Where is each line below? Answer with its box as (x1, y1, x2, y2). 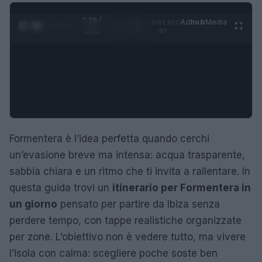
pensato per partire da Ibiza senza (57, 198, 220, 210)
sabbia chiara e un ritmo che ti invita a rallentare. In (9, 165, 250, 177)
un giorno (9, 198, 57, 210)
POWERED (147, 19, 180, 26)
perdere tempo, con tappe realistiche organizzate (9, 214, 242, 226)
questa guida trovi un (9, 181, 112, 194)
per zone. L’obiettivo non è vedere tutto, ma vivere (9, 230, 246, 243)
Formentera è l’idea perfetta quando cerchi (9, 132, 209, 144)
